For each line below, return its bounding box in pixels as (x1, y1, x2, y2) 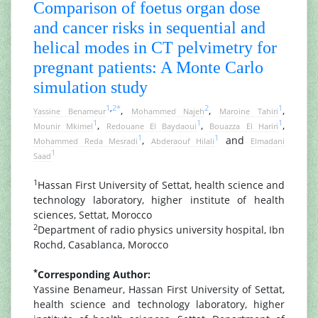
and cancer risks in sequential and (33, 18, 265, 37)
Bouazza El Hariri (209, 121, 279, 131)
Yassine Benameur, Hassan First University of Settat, (33, 283, 285, 296)
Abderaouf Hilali (150, 136, 214, 146)
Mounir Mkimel (33, 121, 94, 131)
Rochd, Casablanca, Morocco (33, 238, 168, 251)
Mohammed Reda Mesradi (33, 136, 138, 146)
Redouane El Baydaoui (106, 121, 197, 131)
